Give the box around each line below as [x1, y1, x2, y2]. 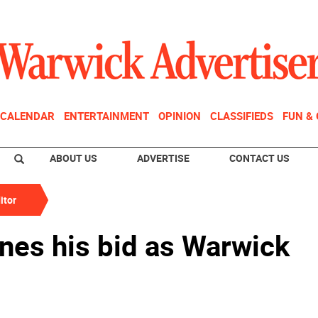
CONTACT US [229, 151, 290, 165]
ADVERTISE [137, 151, 190, 165]
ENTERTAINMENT [64, 109, 149, 123]
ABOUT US [50, 151, 97, 165]
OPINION [158, 109, 201, 123]
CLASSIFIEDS [210, 109, 273, 123]
